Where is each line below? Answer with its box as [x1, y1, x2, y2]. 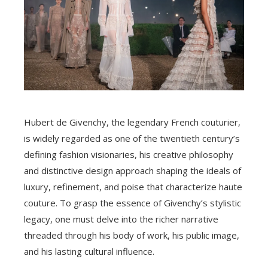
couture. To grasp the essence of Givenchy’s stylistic [24, 197, 241, 209]
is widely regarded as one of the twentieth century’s [24, 132, 240, 144]
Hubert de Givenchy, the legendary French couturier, [24, 116, 240, 128]
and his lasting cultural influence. [24, 245, 154, 257]
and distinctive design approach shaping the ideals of [24, 165, 241, 176]
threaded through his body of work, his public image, [24, 229, 239, 241]
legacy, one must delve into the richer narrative [24, 213, 218, 225]
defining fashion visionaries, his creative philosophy [24, 148, 233, 160]
